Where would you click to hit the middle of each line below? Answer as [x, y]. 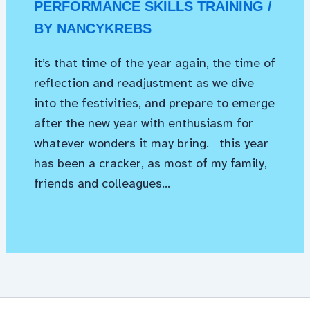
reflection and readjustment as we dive [144, 83]
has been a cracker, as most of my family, [150, 163]
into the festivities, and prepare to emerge [154, 103]
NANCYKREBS [104, 28]
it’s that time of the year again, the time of [154, 63]
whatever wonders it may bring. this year [151, 143]
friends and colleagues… [102, 183]
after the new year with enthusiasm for [143, 123]
